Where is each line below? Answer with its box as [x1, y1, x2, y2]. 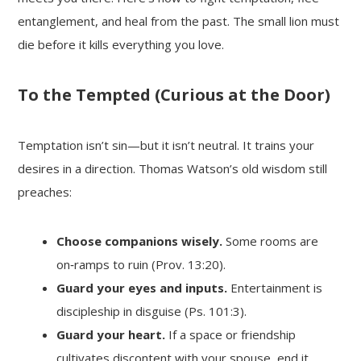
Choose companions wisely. [56, 233, 223, 250]
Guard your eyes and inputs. [56, 280, 228, 297]
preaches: [18, 184, 73, 201]
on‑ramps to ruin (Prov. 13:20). [56, 256, 226, 273]
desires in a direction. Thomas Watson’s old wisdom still [18, 160, 328, 177]
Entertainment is [227, 280, 323, 297]
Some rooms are [222, 233, 319, 250]
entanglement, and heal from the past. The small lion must [18, 13, 340, 30]
